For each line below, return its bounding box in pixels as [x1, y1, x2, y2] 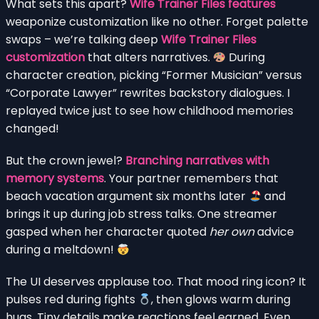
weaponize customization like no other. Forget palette [6, 13, 308, 30]
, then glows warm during [151, 291, 291, 308]
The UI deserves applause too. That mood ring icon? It [6, 273, 306, 290]
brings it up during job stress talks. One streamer [6, 205, 277, 222]
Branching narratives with [125, 152, 269, 169]
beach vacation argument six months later [6, 187, 249, 204]
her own [209, 223, 254, 240]
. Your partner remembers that [104, 169, 278, 187]
